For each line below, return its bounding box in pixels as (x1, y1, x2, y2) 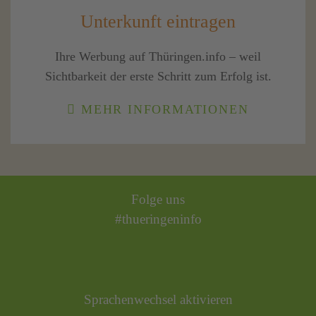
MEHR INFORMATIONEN (76, 102, 249, 117)
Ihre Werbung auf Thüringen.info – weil (55, 49, 261, 64)
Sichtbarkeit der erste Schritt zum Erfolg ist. (44, 69, 272, 84)
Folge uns (131, 192, 185, 207)
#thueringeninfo (114, 212, 202, 227)
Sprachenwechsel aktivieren (83, 292, 233, 308)
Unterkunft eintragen (80, 11, 236, 32)
